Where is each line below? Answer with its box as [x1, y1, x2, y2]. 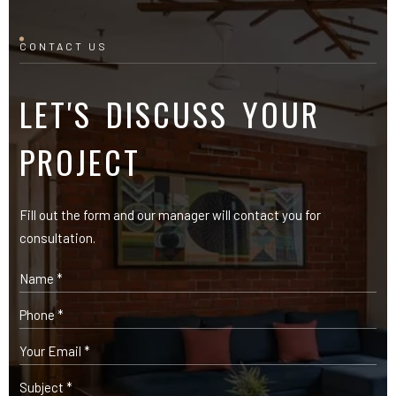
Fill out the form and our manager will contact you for [19, 206, 321, 223]
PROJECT [19, 137, 141, 185]
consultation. [19, 229, 95, 246]
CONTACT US [19, 39, 108, 52]
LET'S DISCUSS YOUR [19, 89, 320, 137]
